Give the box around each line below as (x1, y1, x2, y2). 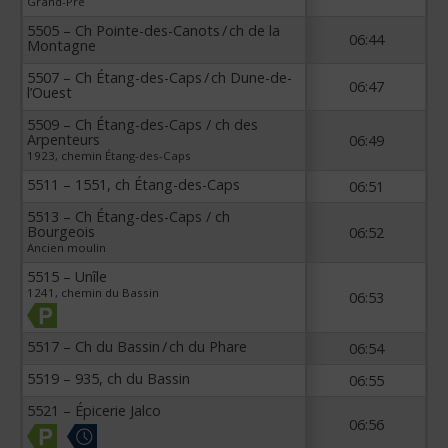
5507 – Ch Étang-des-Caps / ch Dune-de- (27, 67, 292, 87)
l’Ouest (27, 82, 72, 102)
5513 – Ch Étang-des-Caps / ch (27, 206, 230, 226)
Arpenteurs (27, 129, 100, 149)
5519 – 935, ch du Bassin (27, 368, 190, 388)
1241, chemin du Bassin (27, 284, 159, 300)
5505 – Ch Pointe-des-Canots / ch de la (27, 20, 280, 40)
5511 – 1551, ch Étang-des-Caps (27, 174, 240, 194)
